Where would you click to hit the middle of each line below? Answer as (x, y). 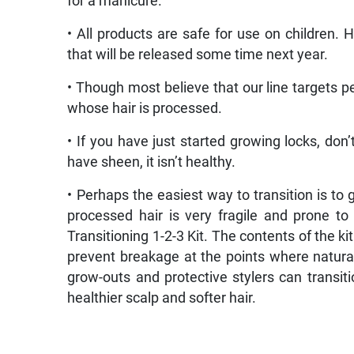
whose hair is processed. (145, 108)
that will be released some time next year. (198, 54)
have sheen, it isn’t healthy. (152, 162)
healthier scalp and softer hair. (162, 298)
